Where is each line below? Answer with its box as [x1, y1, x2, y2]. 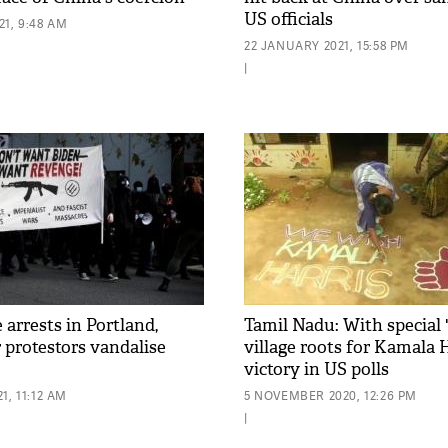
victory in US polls [244, 359, 389, 380]
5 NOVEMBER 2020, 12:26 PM [244, 387, 417, 404]
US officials [244, 9, 333, 30]
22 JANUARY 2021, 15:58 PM [244, 37, 409, 54]
